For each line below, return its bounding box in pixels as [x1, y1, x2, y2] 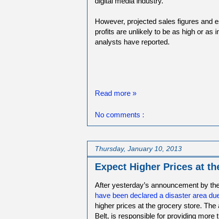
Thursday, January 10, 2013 [95, 145, 182, 153]
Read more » [95, 88, 136, 97]
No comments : [95, 110, 144, 119]
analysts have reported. [95, 37, 170, 46]
